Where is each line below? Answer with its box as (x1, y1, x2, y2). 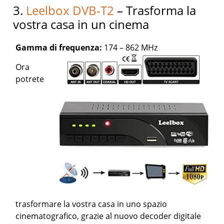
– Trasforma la (114, 2, 196, 19)
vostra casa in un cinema (13, 16, 149, 33)
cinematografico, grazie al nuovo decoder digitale (15, 210, 201, 222)
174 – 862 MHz (104, 42, 158, 53)
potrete (15, 73, 44, 85)
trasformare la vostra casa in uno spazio (15, 198, 167, 210)
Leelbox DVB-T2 (26, 2, 114, 19)
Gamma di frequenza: (15, 42, 104, 53)
